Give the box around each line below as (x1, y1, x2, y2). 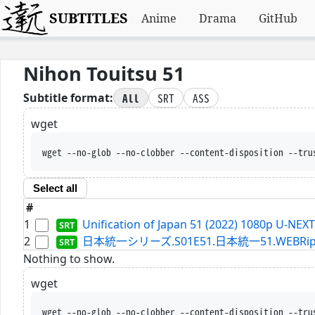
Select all (32, 182, 77, 195)
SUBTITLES (49, 8, 129, 27)
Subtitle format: (23, 90, 113, 106)
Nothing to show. (23, 250, 115, 266)
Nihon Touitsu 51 (23, 60, 185, 86)
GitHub (259, 11, 298, 26)
